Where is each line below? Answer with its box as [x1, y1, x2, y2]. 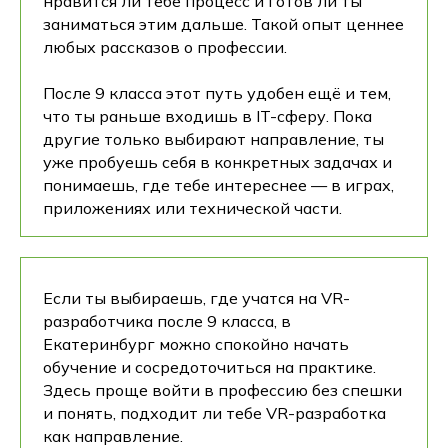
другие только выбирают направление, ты [43, 129, 384, 149]
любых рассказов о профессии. [43, 37, 287, 57]
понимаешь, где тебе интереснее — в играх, [43, 175, 394, 195]
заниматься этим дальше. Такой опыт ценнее [43, 14, 404, 34]
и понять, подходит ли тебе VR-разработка [43, 403, 386, 423]
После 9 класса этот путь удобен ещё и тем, [43, 83, 391, 103]
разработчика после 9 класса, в [43, 311, 291, 331]
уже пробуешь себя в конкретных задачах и [43, 152, 392, 172]
